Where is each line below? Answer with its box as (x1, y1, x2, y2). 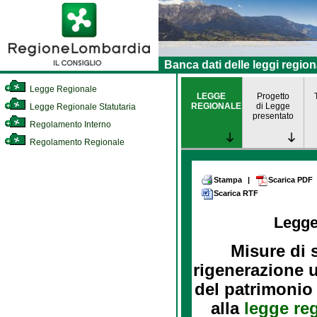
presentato (252, 111, 294, 121)
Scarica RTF (214, 189, 258, 197)
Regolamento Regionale (28, 137, 125, 147)
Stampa (214, 175, 242, 184)
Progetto (256, 91, 289, 101)
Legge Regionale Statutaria (28, 102, 136, 112)
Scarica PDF (268, 175, 313, 184)
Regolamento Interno (28, 120, 111, 129)
